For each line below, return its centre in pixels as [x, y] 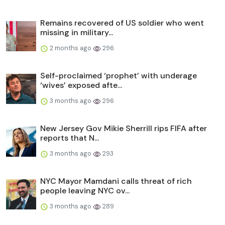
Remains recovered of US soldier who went [122, 23]
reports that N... [70, 138]
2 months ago [71, 48]
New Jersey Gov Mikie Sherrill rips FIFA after [124, 128]
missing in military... [77, 32]
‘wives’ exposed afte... [81, 85]
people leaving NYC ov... [85, 190]
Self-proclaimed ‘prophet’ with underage [119, 75]
